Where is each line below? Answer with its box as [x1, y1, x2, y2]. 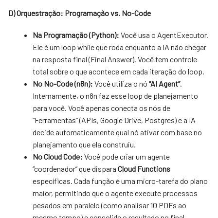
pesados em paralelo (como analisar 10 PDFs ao [33, 200, 187, 210]
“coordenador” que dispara [33, 163, 118, 173]
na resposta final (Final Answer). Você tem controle [33, 54, 198, 64]
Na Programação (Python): [33, 30, 120, 39]
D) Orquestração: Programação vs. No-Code [8, 8, 151, 18]
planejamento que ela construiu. [33, 139, 136, 149]
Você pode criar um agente [83, 151, 170, 161]
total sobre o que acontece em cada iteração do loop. [33, 66, 205, 76]
